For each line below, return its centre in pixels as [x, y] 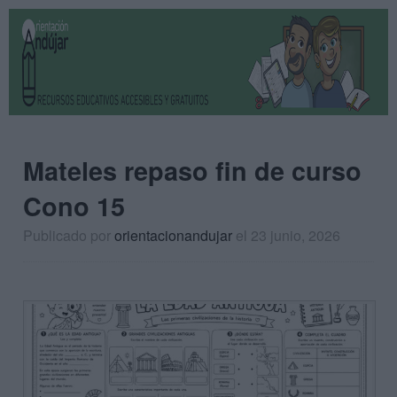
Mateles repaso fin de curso [192, 171]
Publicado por [69, 235]
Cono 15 [74, 206]
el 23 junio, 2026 [288, 235]
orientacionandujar [173, 235]
